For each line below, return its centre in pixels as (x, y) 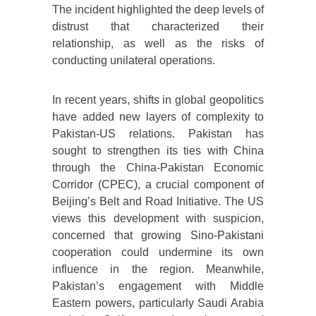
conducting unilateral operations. (134, 61)
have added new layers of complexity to (158, 117)
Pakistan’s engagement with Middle (158, 286)
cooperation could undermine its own (158, 253)
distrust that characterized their (158, 27)
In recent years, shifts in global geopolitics (158, 100)
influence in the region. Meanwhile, (158, 269)
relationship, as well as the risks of (158, 44)
